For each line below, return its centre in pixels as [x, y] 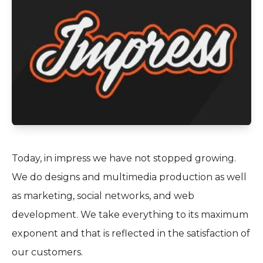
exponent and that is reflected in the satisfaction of [131, 234]
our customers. [47, 252]
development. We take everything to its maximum [130, 215]
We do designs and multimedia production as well [129, 177]
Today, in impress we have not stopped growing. [124, 159]
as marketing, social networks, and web [103, 196]
